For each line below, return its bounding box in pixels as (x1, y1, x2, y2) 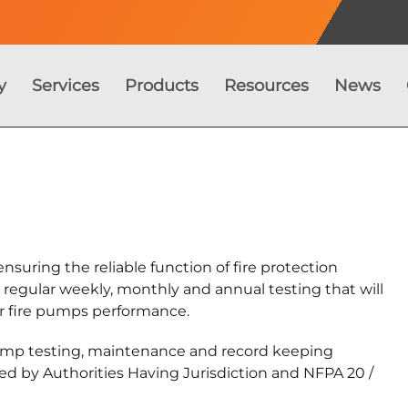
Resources (223, 76, 309, 95)
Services (31, 76, 99, 95)
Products (124, 76, 199, 95)
